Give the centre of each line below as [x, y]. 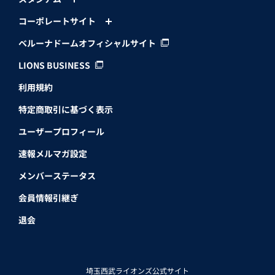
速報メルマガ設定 [53, 154]
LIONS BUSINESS [54, 65]
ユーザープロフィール [61, 132]
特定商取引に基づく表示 [66, 110]
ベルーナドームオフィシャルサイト [87, 43]
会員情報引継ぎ [48, 198]
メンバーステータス [57, 176]
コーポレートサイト [57, 21]
